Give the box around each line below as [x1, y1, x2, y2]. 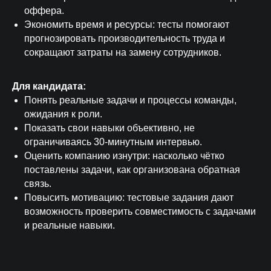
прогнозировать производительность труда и [24, 33, 225, 44]
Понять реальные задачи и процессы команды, [24, 95, 237, 105]
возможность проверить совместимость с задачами [24, 206, 256, 217]
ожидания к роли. [24, 109, 102, 119]
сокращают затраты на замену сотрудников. [24, 47, 221, 57]
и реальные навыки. [24, 220, 115, 230]
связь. [24, 178, 51, 189]
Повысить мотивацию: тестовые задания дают [24, 192, 233, 203]
